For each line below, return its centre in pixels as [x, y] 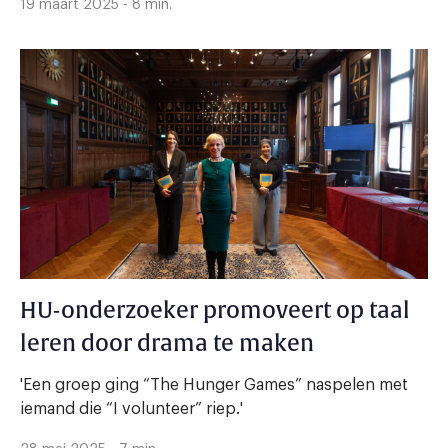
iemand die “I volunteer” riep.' [131, 408]
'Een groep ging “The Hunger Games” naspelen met [214, 384]
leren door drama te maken [167, 343]
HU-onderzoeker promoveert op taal [214, 310]
